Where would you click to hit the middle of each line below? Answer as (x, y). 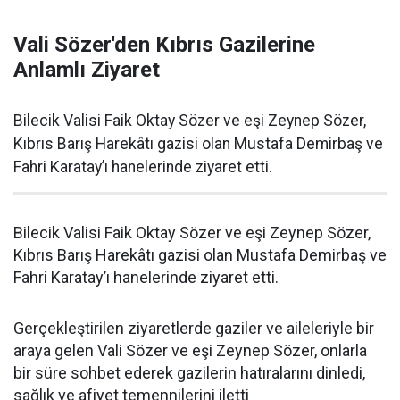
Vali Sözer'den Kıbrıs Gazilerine (164, 45)
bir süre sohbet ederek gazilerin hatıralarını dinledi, (189, 373)
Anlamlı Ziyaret (87, 70)
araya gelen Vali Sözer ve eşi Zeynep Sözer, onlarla (190, 351)
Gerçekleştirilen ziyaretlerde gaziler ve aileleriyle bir (194, 329)
